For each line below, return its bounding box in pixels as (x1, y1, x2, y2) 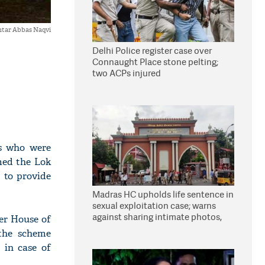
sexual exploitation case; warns (92, 199, 216, 212)
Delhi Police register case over (92, 44, 212, 57)
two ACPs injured (92, 67, 161, 79)
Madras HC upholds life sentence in (92, 188, 234, 201)
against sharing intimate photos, (92, 211, 222, 223)
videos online (92, 222, 146, 234)
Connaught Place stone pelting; (92, 56, 218, 68)
